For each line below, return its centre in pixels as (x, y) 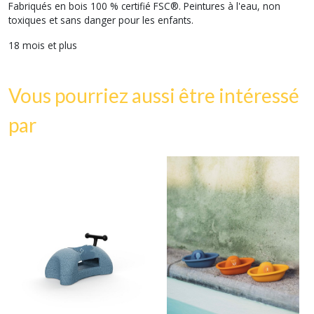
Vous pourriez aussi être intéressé (154, 95)
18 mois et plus (43, 45)
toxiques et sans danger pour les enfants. (102, 20)
